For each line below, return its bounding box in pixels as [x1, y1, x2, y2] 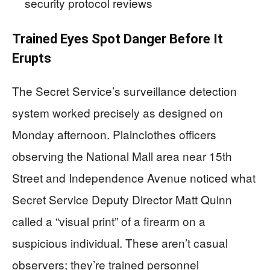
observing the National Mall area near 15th [12, 147, 232, 164]
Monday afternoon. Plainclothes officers [12, 125, 216, 142]
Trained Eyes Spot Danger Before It [12, 31, 223, 46]
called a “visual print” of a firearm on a [12, 212, 206, 229]
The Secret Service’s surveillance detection [12, 82, 237, 99]
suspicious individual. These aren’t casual [12, 234, 228, 251]
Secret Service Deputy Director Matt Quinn [12, 190, 232, 207]
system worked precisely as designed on [12, 104, 223, 121]
